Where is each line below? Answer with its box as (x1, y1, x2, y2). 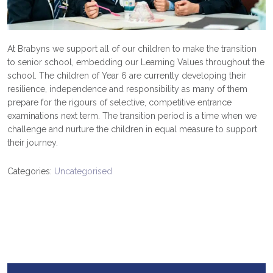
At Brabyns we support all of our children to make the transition (7, 43, 257, 54)
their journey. (7, 137, 58, 147)
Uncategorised (54, 166, 112, 176)
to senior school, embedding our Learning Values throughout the (7, 57, 264, 67)
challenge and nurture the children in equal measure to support (7, 124, 257, 134)
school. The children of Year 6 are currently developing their (7, 70, 246, 80)
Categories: (7, 166, 54, 176)
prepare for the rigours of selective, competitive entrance (7, 97, 232, 107)
